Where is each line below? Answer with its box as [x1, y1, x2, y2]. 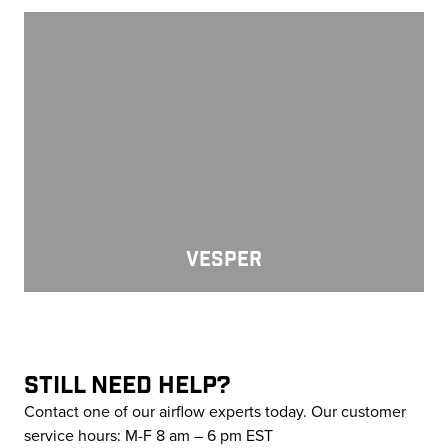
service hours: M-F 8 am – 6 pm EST [24, 426, 273, 446]
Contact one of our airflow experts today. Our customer [24, 402, 406, 422]
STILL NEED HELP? [24, 369, 231, 398]
